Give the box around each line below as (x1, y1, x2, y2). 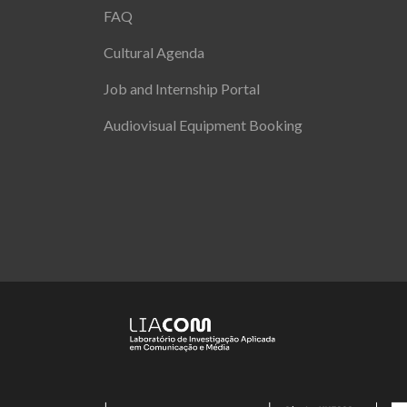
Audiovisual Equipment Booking (104, 115, 303, 134)
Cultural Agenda (104, 43, 205, 61)
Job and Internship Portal (104, 79, 261, 97)
